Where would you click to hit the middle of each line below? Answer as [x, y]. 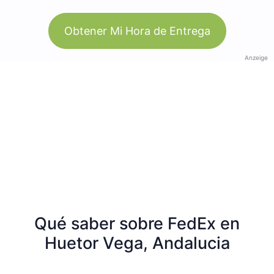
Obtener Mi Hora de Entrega [137, 31]
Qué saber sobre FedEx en [137, 223]
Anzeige [256, 57]
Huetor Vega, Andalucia [137, 243]
